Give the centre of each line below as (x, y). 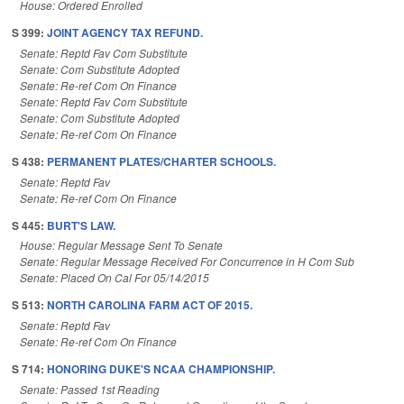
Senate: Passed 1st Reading (90, 389)
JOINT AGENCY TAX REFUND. (125, 32)
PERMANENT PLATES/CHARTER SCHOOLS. (161, 161)
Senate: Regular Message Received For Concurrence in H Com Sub (187, 262)
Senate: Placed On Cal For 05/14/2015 (115, 278)
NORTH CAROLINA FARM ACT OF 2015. (150, 305)
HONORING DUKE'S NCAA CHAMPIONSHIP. (161, 369)
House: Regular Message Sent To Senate (121, 245)
